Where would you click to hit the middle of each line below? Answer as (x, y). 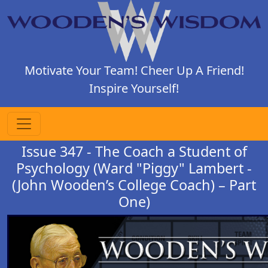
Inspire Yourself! (134, 88)
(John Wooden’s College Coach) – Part (134, 185)
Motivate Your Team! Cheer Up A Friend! (134, 70)
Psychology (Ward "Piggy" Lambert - (134, 168)
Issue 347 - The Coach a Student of (134, 151)
